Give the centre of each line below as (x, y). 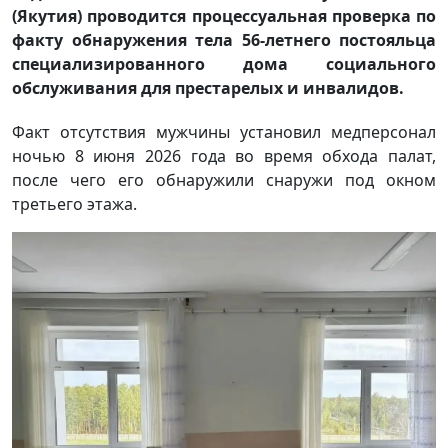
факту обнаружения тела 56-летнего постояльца (224, 40)
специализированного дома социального (224, 64)
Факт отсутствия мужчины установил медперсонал (224, 132)
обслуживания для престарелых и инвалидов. (208, 88)
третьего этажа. (74, 204)
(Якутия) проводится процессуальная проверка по (224, 16)
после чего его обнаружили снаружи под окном (224, 180)
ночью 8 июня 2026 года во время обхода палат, (224, 156)
